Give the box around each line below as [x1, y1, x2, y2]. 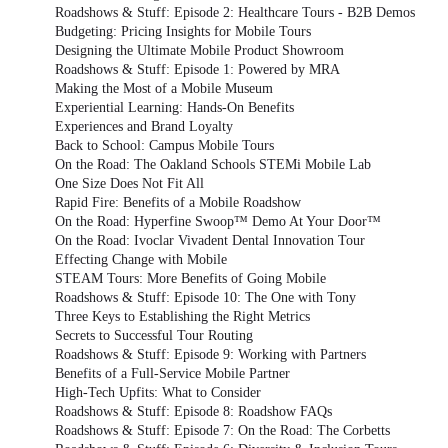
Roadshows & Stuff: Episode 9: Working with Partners [55, 346, 366, 362]
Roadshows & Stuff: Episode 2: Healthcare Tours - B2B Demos [55, 4, 415, 20]
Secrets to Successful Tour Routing [55, 327, 253, 343]
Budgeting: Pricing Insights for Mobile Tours [55, 23, 311, 39]
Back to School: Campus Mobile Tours [55, 137, 274, 153]
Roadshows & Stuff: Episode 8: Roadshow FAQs [55, 403, 332, 419]
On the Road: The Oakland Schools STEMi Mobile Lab [55, 156, 371, 172]
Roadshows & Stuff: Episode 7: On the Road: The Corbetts [55, 422, 390, 438]
